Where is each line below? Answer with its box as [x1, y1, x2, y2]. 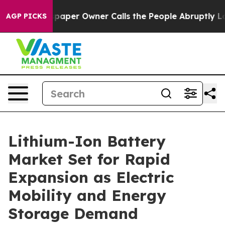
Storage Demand [8, 204, 138, 223]
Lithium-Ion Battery [8, 132, 166, 151]
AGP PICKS [6, 12, 47, 21]
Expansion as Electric [8, 168, 174, 187]
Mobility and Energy [8, 186, 166, 205]
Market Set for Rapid [8, 150, 170, 169]
